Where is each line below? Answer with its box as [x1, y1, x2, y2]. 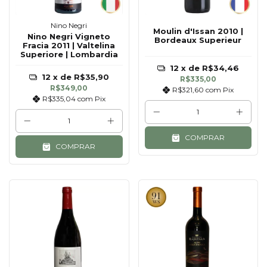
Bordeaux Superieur [154, 35, 242, 45]
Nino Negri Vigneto [27, 32, 111, 42]
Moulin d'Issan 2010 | [153, 26, 243, 36]
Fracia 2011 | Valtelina [23, 41, 116, 51]
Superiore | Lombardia [20, 49, 118, 60]
